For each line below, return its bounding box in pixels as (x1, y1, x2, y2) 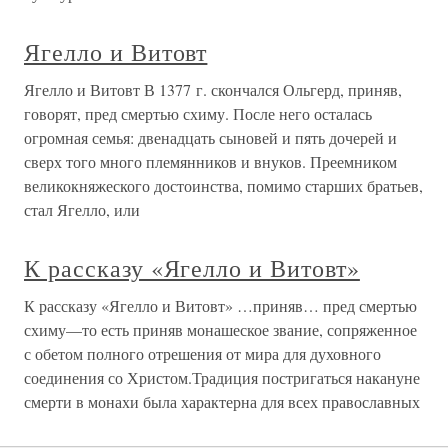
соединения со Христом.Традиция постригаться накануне (24, 367, 420, 388)
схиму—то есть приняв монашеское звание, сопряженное (24, 319, 417, 340)
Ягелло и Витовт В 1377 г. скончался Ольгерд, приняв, (24, 79, 402, 100)
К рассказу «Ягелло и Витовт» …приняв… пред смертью (24, 295, 417, 316)
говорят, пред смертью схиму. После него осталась (24, 103, 372, 124)
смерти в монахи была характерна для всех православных (24, 391, 420, 412)
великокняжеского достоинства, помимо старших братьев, (24, 175, 423, 196)
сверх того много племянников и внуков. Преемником (24, 151, 397, 172)
